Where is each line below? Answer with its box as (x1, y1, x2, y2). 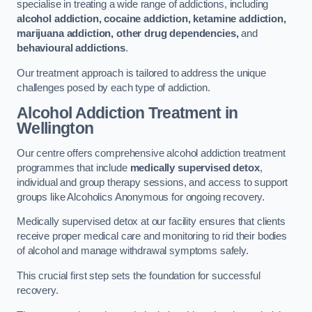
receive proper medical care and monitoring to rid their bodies (17, 231, 287, 242)
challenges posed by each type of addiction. (17, 81, 213, 93)
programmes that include (17, 162, 130, 173)
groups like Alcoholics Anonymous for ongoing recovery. (17, 191, 265, 203)
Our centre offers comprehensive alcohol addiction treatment (17, 147, 286, 159)
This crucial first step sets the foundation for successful (17, 270, 260, 281)
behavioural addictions (17, 42, 125, 54)
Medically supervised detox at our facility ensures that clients (17, 216, 286, 228)
